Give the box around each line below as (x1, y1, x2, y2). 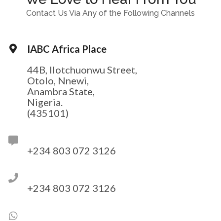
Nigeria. (27, 96, 63, 108)
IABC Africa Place (27, 42, 107, 55)
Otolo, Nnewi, (27, 74, 89, 86)
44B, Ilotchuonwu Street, (27, 63, 137, 75)
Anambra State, (27, 85, 95, 97)
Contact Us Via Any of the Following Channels (26, 8, 195, 18)
